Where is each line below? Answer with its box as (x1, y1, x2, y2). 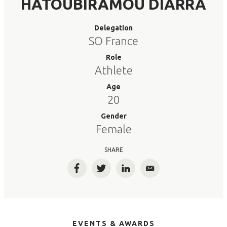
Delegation (94, 24, 133, 32)
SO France (89, 34, 138, 47)
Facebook (76, 167, 116, 178)
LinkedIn (125, 167, 160, 178)
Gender (100, 112, 127, 120)
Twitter (100, 167, 131, 178)
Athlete (94, 64, 133, 77)
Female (95, 123, 132, 135)
